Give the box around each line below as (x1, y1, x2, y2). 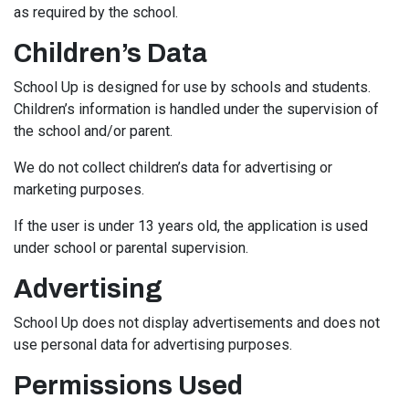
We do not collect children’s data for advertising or (14, 159, 332, 176)
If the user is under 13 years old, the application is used (14, 217, 368, 235)
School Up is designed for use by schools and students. (14, 79, 371, 96)
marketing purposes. (14, 181, 144, 198)
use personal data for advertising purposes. (14, 336, 292, 353)
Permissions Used (14, 372, 243, 400)
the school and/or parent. (14, 122, 173, 140)
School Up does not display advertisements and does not (14, 314, 380, 331)
